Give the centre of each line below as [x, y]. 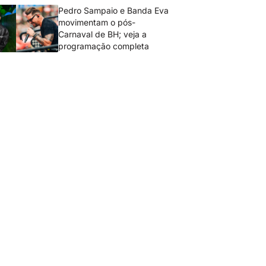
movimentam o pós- [97, 22]
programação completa [104, 46]
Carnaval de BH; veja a [103, 34]
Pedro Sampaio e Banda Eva [114, 10]
